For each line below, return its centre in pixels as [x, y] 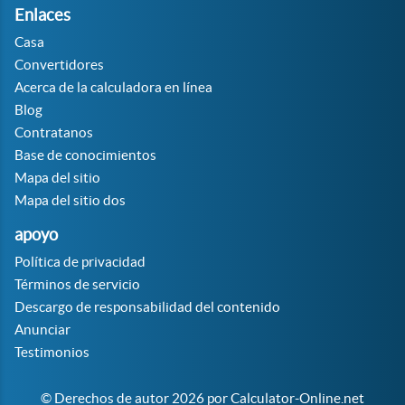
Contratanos [54, 132]
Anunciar [42, 330]
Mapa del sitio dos [70, 200]
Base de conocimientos [85, 155]
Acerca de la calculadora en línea [113, 87]
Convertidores [59, 65]
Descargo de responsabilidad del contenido [147, 307]
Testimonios [52, 352]
